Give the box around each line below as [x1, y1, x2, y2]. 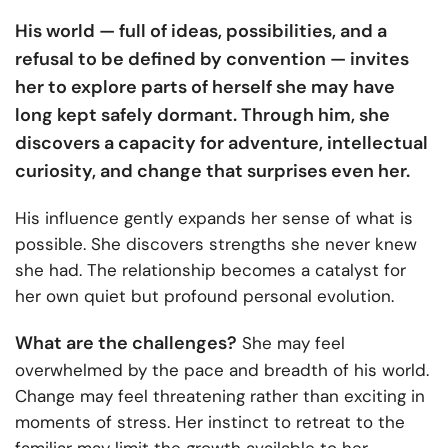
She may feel [237, 332, 345, 355]
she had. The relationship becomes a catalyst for [15, 259, 406, 282]
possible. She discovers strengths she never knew [15, 233, 417, 256]
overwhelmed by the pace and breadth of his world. [15, 359, 429, 382]
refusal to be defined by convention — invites [15, 47, 409, 72]
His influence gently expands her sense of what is [15, 207, 413, 230]
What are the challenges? [15, 331, 237, 356]
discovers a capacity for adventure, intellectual [15, 131, 428, 156]
